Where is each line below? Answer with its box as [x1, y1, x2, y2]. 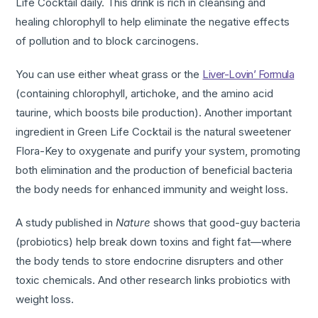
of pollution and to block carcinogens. [16, 34, 199, 48]
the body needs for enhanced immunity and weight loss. [16, 182, 289, 197]
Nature [116, 216, 151, 230]
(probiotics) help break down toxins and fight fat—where [16, 235, 292, 249]
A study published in [16, 216, 116, 230]
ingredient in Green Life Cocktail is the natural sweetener [16, 125, 292, 139]
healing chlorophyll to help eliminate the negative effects [16, 15, 290, 29]
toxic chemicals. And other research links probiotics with [16, 273, 291, 287]
